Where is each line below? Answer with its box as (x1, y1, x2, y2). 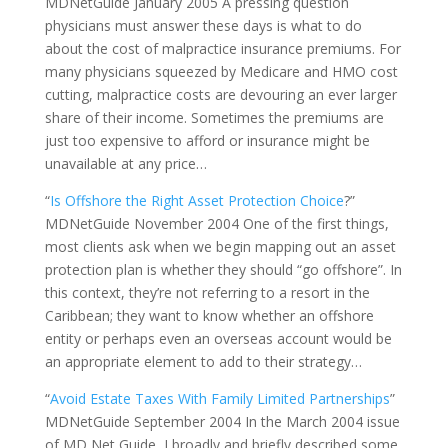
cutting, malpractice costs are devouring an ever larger (44, 85, 397, 104)
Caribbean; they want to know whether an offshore (44, 306, 374, 325)
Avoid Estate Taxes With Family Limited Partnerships (49, 389, 390, 408)
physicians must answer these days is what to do (44, 16, 362, 35)
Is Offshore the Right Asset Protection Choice (49, 191, 344, 210)
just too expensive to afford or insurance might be (44, 131, 370, 150)
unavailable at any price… (44, 154, 207, 173)
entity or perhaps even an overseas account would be (44, 329, 392, 348)
